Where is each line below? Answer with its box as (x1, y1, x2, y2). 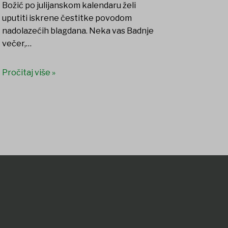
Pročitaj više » (2, 68, 55, 78)
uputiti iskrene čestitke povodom (2, 13, 132, 23)
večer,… (2, 39, 32, 49)
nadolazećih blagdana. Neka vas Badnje (2, 26, 154, 36)
